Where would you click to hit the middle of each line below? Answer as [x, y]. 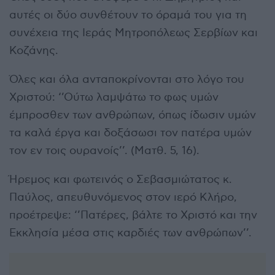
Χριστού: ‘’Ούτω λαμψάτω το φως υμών [114, 97]
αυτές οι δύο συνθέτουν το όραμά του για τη [128, 15]
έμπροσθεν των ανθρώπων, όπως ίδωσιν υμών [133, 115]
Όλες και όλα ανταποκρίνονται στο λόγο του [127, 79]
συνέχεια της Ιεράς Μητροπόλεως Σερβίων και [134, 33]
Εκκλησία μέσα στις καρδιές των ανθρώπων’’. [130, 233]
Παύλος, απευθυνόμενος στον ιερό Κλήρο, [123, 197]
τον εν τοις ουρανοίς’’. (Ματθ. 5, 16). [104, 150]
